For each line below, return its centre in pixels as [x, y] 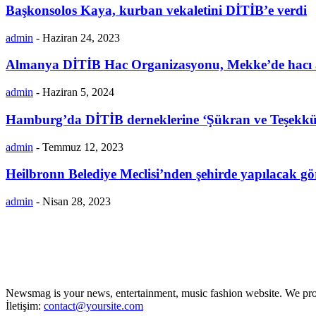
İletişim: [25, 305]
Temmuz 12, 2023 [83, 147]
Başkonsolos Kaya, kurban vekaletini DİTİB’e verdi [156, 10]
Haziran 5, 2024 [78, 92]
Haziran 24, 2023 [81, 37]
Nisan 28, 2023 [77, 201]
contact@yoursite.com [93, 305]
